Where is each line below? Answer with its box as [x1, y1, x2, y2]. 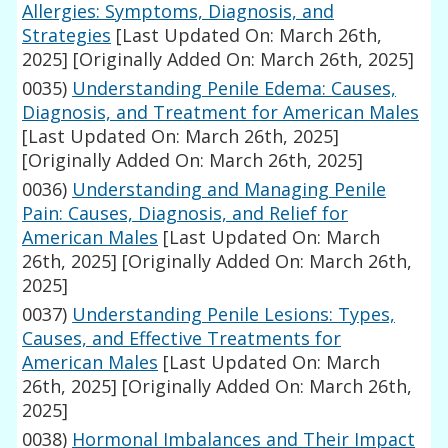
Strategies [22, 23, 112, 48]
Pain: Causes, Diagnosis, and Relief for [22, 201, 349, 226]
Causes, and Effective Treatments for [22, 326, 342, 351]
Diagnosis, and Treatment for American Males [22, 100, 420, 125]
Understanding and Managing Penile [72, 177, 387, 202]
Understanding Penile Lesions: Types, [72, 302, 396, 327]
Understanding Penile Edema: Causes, [72, 76, 397, 101]
